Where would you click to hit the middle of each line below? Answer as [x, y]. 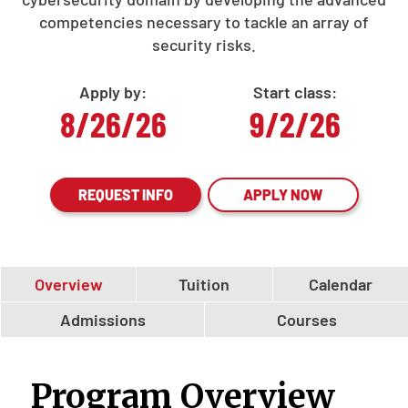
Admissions [102, 320]
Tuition [204, 284]
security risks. [204, 45]
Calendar [340, 284]
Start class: [295, 92]
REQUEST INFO [125, 194]
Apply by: [113, 92]
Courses [306, 320]
